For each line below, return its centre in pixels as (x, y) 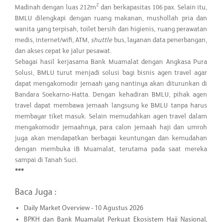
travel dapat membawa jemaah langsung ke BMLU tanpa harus (111, 105)
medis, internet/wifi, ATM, (53, 40)
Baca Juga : (36, 192)
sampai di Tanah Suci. (46, 160)
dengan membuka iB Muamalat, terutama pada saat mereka (111, 149)
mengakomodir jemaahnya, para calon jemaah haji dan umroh (111, 127)
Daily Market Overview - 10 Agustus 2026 (83, 208)
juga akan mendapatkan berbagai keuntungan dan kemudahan (111, 138)
